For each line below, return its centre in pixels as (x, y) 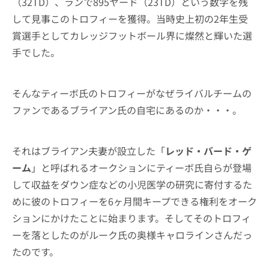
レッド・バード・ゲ (208, 151)
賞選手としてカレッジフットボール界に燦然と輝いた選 (132, 35)
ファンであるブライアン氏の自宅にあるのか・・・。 (127, 110)
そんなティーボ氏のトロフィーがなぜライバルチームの (132, 93)
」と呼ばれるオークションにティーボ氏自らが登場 (141, 168)
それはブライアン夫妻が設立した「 (89, 151)
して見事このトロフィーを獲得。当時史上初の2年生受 (130, 19)
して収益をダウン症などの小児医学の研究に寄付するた (132, 184)
